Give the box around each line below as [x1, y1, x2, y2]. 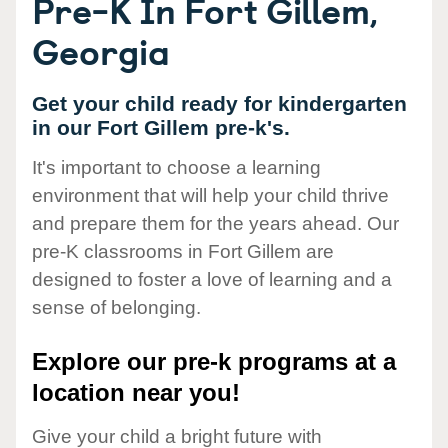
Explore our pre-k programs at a [32, 348, 396, 376]
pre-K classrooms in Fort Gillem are [32, 241, 334, 263]
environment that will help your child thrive [32, 185, 389, 207]
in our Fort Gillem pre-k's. [32, 116, 290, 139]
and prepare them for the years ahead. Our [32, 213, 399, 235]
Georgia [32, 23, 170, 77]
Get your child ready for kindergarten [32, 92, 407, 115]
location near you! [32, 379, 240, 407]
